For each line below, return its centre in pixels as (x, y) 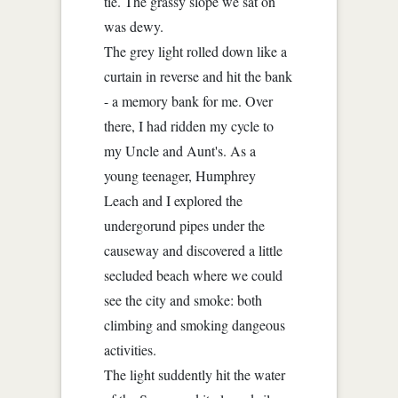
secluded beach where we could (194, 275)
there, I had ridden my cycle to (189, 125)
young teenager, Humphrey (180, 175)
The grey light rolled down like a (196, 51)
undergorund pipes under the (185, 225)
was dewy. (134, 26)
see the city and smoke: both (183, 299)
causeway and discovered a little (194, 250)
